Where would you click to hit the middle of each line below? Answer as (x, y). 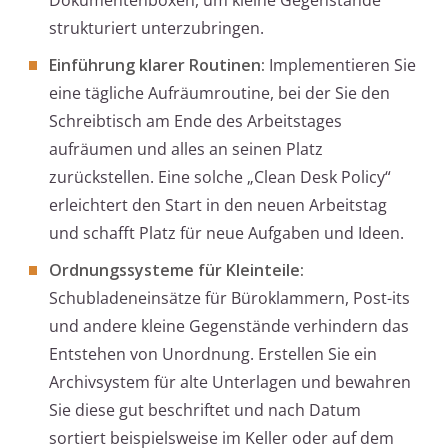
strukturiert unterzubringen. (156, 28)
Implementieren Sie (340, 65)
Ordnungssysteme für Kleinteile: (176, 270)
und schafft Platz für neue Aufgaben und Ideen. (226, 233)
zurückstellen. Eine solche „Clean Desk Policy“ (220, 177)
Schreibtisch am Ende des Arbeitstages (195, 121)
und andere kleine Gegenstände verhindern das (229, 326)
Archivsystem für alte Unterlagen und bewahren (230, 382)
